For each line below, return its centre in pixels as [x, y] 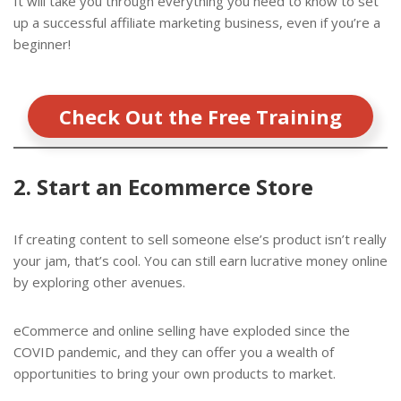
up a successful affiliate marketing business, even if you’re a [197, 23]
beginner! [42, 44]
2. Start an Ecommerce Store [163, 187]
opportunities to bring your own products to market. [175, 374]
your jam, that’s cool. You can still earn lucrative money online [200, 261]
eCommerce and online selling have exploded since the [182, 331]
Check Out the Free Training [200, 117]
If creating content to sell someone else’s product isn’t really [200, 239]
